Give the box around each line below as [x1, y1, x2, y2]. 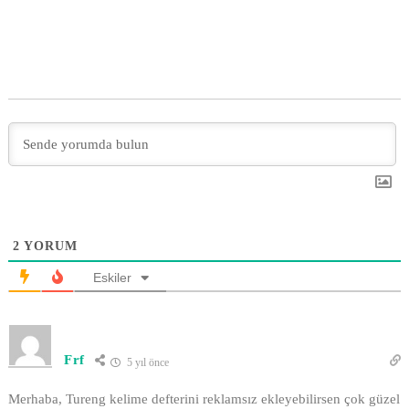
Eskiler [92, 269, 131, 285]
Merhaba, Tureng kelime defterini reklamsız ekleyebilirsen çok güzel [8, 391, 400, 406]
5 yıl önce [124, 355, 170, 369]
